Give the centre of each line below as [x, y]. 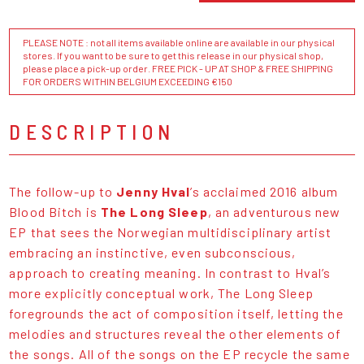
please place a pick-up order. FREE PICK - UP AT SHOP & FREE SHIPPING [178, 68]
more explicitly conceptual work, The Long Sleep [161, 292]
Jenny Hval [154, 191]
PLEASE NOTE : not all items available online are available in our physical [179, 42]
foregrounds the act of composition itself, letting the [176, 313]
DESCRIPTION [92, 131]
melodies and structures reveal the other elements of [175, 333]
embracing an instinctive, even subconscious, [153, 252]
